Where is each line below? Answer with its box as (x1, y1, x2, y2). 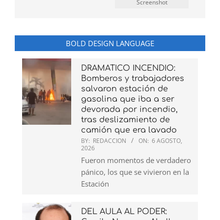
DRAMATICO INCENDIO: (81, 64, 175, 73)
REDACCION (93, 137, 126, 145)
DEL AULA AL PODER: (81, 207, 167, 217)
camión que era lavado (81, 126, 177, 135)
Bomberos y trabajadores (81, 74, 184, 83)
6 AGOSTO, (152, 137, 182, 145)
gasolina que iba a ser (81, 95, 174, 104)
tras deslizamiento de (81, 115, 170, 125)
